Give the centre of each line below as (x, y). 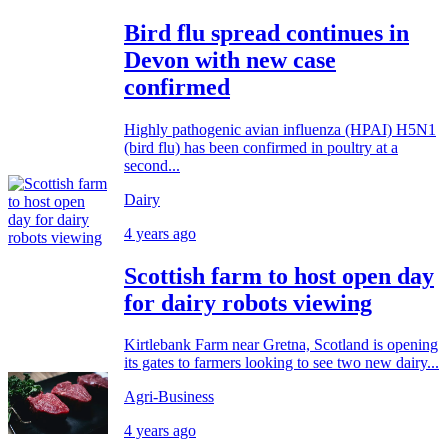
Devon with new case (230, 59)
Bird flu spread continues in (266, 32)
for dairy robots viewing (248, 302)
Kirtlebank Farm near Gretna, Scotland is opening (281, 345)
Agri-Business (169, 397)
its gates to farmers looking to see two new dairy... (281, 363)
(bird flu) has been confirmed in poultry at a (261, 147)
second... (152, 165)
